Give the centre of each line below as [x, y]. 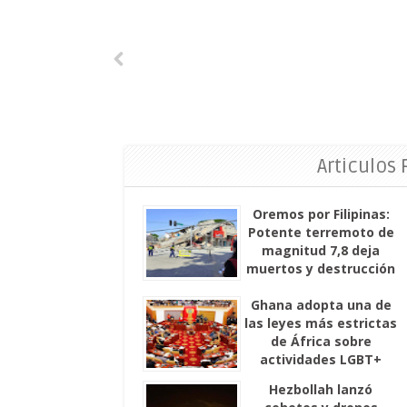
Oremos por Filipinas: [321, 214]
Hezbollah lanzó [321, 389]
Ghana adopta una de [321, 305]
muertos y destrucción [321, 268]
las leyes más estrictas [321, 323]
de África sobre [321, 341]
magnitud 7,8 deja [321, 250]
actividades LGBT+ [321, 359]
